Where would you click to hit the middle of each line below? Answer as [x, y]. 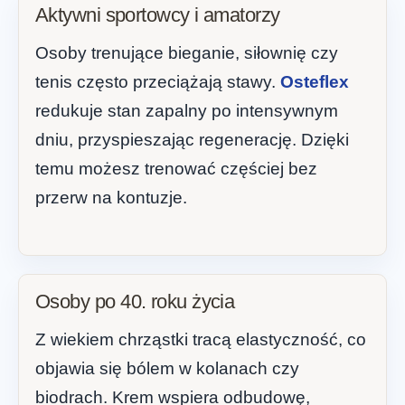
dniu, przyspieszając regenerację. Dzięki [192, 140]
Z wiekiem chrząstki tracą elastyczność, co [201, 339]
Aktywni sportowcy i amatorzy [158, 15]
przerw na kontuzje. [111, 198]
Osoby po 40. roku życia [135, 301]
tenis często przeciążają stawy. [158, 82]
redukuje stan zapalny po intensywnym [187, 111]
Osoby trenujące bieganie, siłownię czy [187, 53]
